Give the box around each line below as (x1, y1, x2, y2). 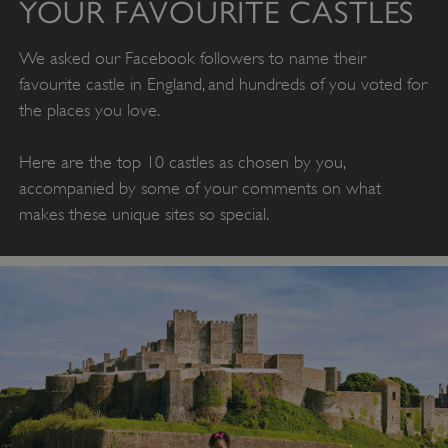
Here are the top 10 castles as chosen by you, (18, 151, 345, 172)
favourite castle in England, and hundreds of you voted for (18, 73, 427, 94)
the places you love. (18, 99, 160, 120)
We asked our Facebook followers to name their (18, 47, 366, 68)
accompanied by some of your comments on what (18, 177, 381, 198)
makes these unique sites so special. (18, 203, 269, 224)
